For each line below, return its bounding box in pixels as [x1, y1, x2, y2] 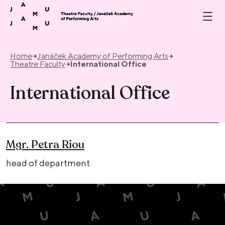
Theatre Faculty [10, 59, 65, 69]
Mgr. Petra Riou [6, 137, 84, 153]
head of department [6, 158, 90, 169]
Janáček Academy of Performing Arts [37, 51, 168, 61]
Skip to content [18, 3, 82, 13]
